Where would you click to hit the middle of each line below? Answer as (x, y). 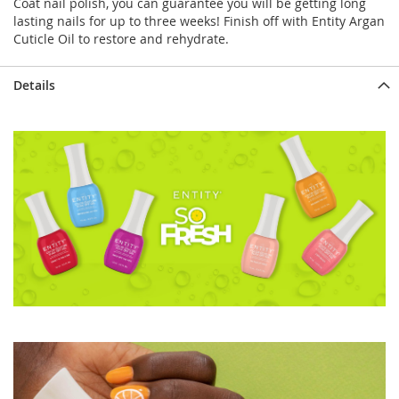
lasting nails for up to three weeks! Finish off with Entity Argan (199, 21)
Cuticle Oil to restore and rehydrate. (121, 39)
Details (34, 85)
